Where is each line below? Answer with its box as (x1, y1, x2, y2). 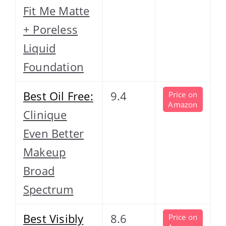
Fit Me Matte (23, 3, 90, 18)
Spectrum (23, 181, 74, 197)
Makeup (23, 144, 66, 159)
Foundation (23, 59, 84, 74)
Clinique (23, 106, 67, 122)
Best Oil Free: (23, 88, 93, 103)
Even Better (23, 125, 84, 141)
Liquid (23, 40, 56, 55)
